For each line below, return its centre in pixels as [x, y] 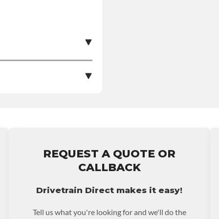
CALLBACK [109, 167]
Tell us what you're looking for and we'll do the [109, 212]
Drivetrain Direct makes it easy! [109, 190]
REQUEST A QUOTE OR [109, 153]
